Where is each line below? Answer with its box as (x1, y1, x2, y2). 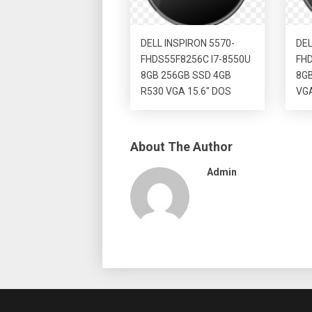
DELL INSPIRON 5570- (141, 37, 235, 49)
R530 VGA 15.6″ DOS (141, 85, 231, 97)
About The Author (130, 139, 233, 154)
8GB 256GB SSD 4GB (141, 69, 231, 81)
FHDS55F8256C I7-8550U (141, 53, 251, 65)
